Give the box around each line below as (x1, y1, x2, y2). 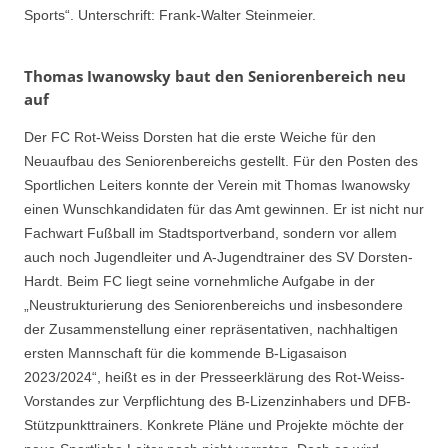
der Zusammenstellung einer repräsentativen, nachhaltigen (24, 321, 398, 338)
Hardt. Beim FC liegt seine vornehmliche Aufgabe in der (24, 273, 375, 290)
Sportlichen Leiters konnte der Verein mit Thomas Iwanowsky (24, 177, 410, 194)
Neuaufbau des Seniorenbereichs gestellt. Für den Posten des (24, 153, 418, 170)
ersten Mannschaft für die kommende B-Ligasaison (24, 345, 347, 362)
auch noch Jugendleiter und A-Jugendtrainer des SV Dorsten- (24, 249, 413, 266)
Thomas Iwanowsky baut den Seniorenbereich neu (24, 66, 406, 87)
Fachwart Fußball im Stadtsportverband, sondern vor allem (24, 225, 397, 242)
